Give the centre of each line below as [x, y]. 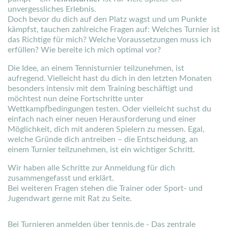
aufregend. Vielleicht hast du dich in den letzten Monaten [110, 78]
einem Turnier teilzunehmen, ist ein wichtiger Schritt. [101, 150]
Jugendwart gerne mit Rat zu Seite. [70, 198]
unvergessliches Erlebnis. [52, 9]
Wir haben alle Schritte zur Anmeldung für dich [91, 168]
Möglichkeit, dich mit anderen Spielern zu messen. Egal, [106, 129]
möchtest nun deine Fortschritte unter [76, 99]
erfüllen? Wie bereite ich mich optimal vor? [84, 50]
